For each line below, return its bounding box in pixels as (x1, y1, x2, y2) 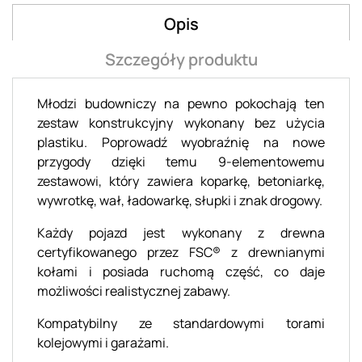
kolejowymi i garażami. (37, 333, 169, 351)
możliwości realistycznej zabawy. (37, 281, 230, 300)
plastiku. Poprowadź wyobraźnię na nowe (37, 133, 325, 151)
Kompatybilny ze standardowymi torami (37, 314, 325, 332)
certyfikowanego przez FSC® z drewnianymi (37, 242, 325, 261)
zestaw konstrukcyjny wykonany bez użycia (37, 113, 325, 132)
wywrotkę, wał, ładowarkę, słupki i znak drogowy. (37, 191, 322, 209)
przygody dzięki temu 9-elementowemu (37, 152, 325, 170)
